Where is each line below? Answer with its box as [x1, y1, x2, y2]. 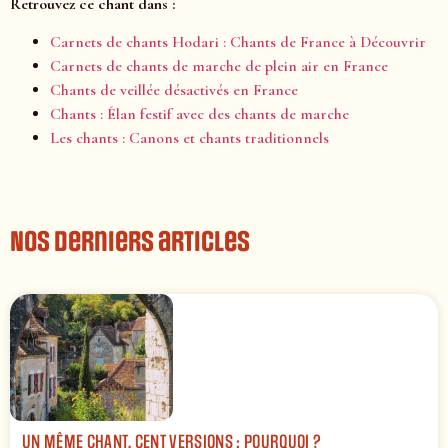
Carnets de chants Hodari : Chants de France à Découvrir [50, 32, 426, 53]
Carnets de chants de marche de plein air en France [50, 56, 388, 77]
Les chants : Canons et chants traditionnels [50, 128, 329, 149]
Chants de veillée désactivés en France [50, 80, 298, 101]
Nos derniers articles [10, 226, 250, 259]
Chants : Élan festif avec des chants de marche [50, 104, 349, 125]
